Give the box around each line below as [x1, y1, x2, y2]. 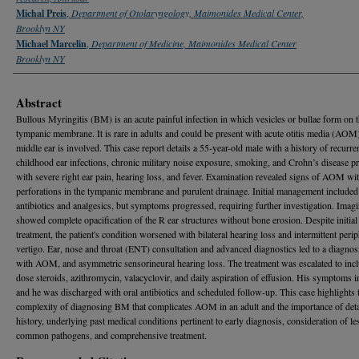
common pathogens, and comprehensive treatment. [16, 329, 207, 341]
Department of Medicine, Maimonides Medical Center [91, 37, 296, 50]
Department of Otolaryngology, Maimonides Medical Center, [71, 6, 304, 19]
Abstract [16, 94, 62, 111]
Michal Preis [16, 6, 67, 20]
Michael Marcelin [16, 37, 87, 50]
